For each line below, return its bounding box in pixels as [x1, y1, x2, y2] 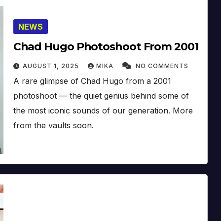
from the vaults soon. [13, 120, 94, 130]
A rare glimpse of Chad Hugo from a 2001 [13, 75, 171, 86]
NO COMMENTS [135, 62, 188, 70]
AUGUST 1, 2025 [22, 62, 81, 70]
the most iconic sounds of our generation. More [13, 105, 193, 115]
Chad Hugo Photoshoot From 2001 [13, 39, 198, 53]
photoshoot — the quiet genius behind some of [13, 90, 189, 101]
